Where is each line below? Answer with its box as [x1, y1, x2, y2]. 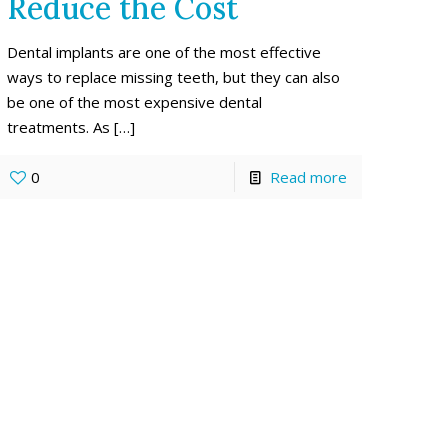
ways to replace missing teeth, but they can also [7, 66, 341, 87]
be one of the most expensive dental [7, 91, 263, 112]
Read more [269, 166, 347, 187]
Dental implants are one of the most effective [7, 41, 322, 62]
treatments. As [7, 116, 111, 137]
